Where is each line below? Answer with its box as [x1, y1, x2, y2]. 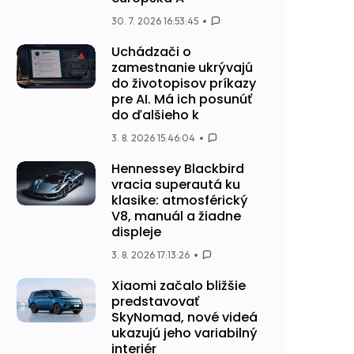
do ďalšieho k [111, 106, 199, 124]
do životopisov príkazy [111, 74, 256, 92]
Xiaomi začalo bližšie [111, 277, 246, 295]
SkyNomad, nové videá [111, 308, 258, 326]
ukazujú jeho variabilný [111, 324, 258, 342]
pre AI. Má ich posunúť [111, 90, 252, 108]
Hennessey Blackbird [111, 160, 244, 178]
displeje [111, 223, 161, 241]
